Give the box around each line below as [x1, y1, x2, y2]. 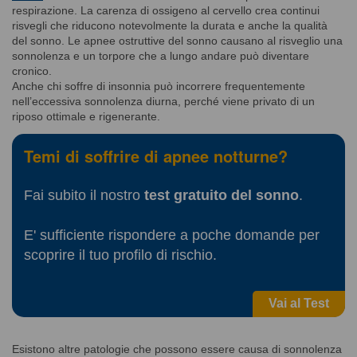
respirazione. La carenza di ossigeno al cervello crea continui [12, 3, 320, 17]
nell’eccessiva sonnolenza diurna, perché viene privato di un [12, 94, 315, 108]
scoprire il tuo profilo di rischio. [24, 246, 217, 263]
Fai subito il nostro [24, 186, 144, 203]
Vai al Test [269, 296, 329, 310]
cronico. [12, 64, 52, 77]
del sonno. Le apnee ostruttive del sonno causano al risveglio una [12, 33, 343, 47]
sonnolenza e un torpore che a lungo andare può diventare [12, 49, 309, 62]
